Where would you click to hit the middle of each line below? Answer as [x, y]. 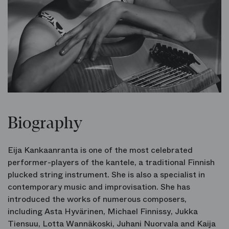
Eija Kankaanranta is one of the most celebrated [100, 150]
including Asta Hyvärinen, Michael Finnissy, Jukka [103, 212]
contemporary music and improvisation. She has [99, 187]
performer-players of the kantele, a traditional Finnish [111, 163]
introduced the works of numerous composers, [97, 199]
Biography [45, 123]
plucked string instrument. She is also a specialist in [106, 175]
